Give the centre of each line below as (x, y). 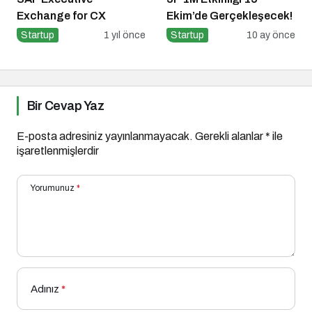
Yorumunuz (53, 188)
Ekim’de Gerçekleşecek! (229, 15)
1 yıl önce (125, 35)
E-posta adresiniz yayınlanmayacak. (105, 136)
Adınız (45, 289)
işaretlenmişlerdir (58, 150)
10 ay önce (271, 35)
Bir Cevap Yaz (65, 106)
